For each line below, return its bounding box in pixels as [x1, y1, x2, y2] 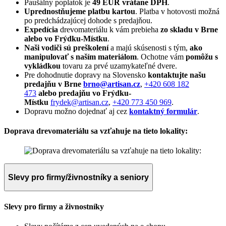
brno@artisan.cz [83, 79, 140, 88]
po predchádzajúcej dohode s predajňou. [24, 16, 152, 25]
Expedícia [24, 25, 60, 34]
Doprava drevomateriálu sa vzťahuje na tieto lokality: [4, 126, 188, 135]
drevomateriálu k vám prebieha [60, 25, 160, 34]
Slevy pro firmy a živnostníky [4, 202, 104, 211]
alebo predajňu [36, 88, 90, 97]
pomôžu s [184, 52, 218, 61]
